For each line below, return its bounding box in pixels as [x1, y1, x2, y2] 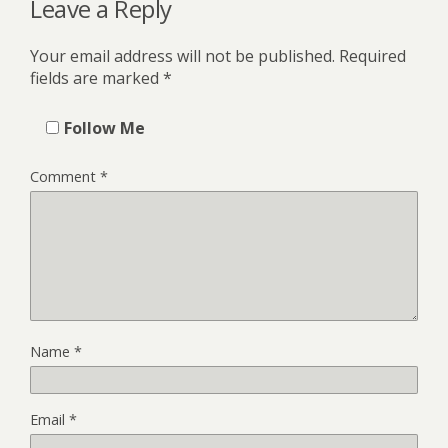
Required [339, 44, 406, 67]
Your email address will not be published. [30, 44, 335, 67]
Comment [30, 166, 100, 186]
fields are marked [30, 66, 163, 89]
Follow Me [64, 116, 145, 139]
